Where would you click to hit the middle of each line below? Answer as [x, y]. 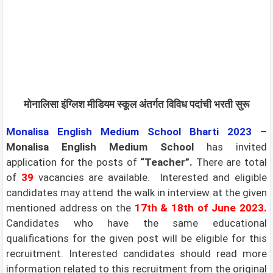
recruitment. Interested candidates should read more [136, 253]
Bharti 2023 [221, 132]
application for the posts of [73, 162]
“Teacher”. [167, 162]
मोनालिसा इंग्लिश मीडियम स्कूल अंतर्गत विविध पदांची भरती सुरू [136, 105]
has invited [230, 147]
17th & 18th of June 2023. [201, 208]
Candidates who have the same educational [136, 223]
